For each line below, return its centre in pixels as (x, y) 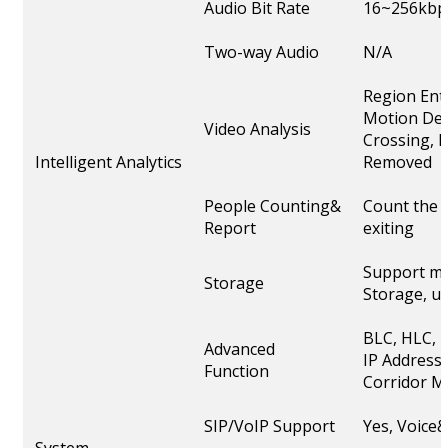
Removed (397, 162)
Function (236, 371)
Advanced (239, 349)
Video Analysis (257, 129)
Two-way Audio (261, 52)
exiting (388, 228)
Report (230, 228)
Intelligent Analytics (108, 162)
